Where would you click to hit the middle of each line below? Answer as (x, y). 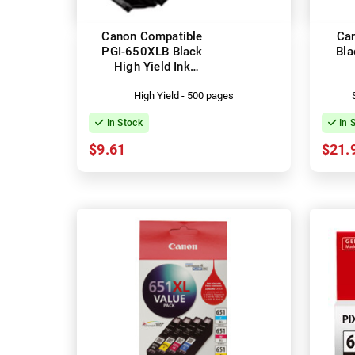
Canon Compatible (152, 36)
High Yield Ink (152, 66)
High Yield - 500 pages (183, 95)
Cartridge (152, 81)
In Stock (123, 122)
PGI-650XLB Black (152, 51)
